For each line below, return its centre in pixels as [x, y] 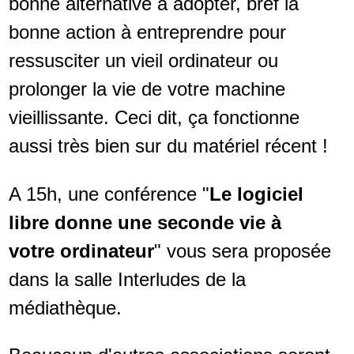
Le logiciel [256, 194]
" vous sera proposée [242, 250]
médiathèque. [65, 307]
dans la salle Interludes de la [127, 279]
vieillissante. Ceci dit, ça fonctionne [154, 118]
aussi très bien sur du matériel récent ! [168, 146]
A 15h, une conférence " [109, 194]
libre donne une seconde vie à [145, 222]
